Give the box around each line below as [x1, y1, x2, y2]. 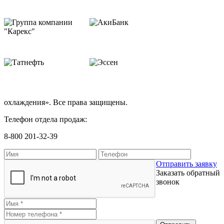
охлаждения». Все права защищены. [4, 97, 127, 106]
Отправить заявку [156, 159, 217, 168]
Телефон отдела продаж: [4, 114, 87, 123]
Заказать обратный [156, 168, 220, 177]
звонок [156, 177, 179, 186]
